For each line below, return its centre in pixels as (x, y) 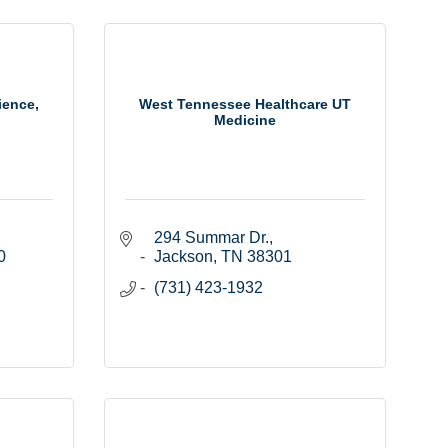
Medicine (244, 119)
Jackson (183, 257)
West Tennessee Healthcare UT (244, 103)
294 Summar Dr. (211, 238)
